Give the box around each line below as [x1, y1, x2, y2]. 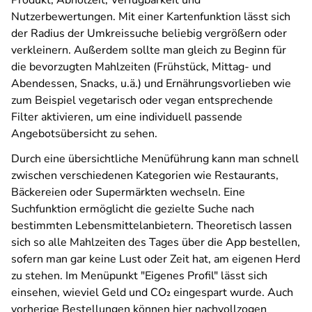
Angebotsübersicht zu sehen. [11, 126, 157, 141]
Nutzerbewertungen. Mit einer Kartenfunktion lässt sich [11, 9, 290, 24]
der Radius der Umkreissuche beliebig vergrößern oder [11, 26, 287, 41]
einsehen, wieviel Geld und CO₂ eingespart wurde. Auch [11, 285, 293, 300]
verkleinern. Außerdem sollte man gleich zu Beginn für [11, 42, 286, 58]
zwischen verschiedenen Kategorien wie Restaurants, [11, 168, 279, 183]
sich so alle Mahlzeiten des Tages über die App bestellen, [11, 235, 300, 250]
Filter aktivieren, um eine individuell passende [11, 109, 242, 125]
